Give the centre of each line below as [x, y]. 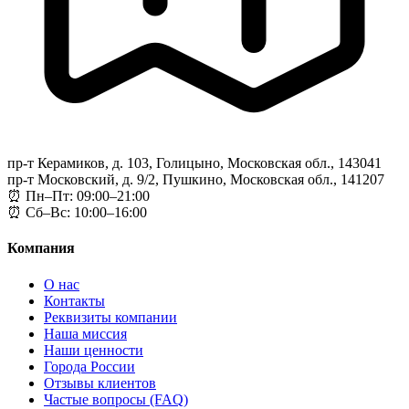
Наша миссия [85, 333]
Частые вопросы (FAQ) [116, 399]
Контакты [74, 300]
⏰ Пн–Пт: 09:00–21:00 [79, 196]
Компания [41, 248]
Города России [89, 366]
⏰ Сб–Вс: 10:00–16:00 [77, 213]
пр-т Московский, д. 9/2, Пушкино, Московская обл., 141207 [196, 180]
